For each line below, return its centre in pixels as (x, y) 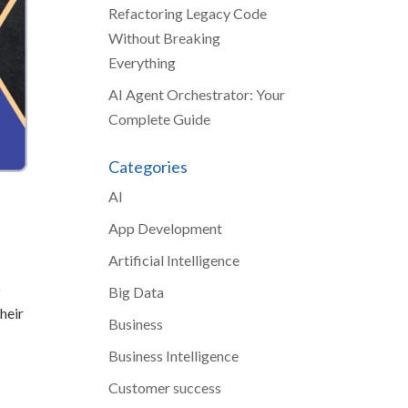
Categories (148, 167)
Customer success (165, 388)
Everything (143, 62)
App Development (166, 228)
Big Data (137, 292)
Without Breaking (165, 38)
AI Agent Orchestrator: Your (197, 94)
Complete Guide (160, 119)
